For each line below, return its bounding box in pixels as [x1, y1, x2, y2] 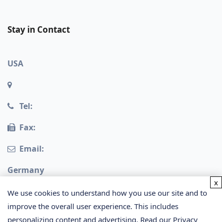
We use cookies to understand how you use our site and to [7, 188, 207, 198]
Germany [7, 165, 44, 176]
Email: [19, 143, 44, 155]
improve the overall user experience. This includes [7, 201, 178, 211]
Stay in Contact [7, 24, 70, 36]
